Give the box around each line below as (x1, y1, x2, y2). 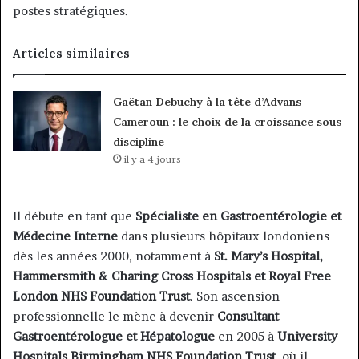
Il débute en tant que (13, 208, 135, 224)
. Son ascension (190, 288, 280, 305)
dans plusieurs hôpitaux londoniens (118, 228, 329, 244)
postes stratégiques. (13, 3, 128, 19)
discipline (113, 135, 165, 150)
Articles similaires (13, 46, 130, 62)
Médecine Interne (13, 228, 118, 244)
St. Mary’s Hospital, (214, 248, 323, 264)
